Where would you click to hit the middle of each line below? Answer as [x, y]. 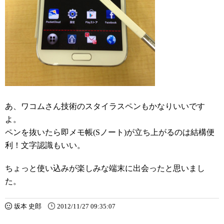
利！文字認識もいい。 [45, 145]
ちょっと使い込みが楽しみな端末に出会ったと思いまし [105, 168]
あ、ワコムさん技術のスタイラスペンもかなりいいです [105, 106]
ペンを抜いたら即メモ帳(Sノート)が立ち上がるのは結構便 [110, 132]
